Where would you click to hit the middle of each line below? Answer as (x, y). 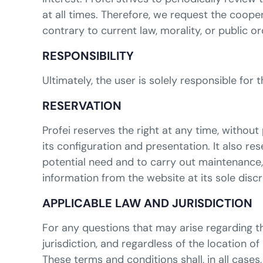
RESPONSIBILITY (88, 56)
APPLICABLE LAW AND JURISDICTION (147, 203)
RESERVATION (82, 106)
